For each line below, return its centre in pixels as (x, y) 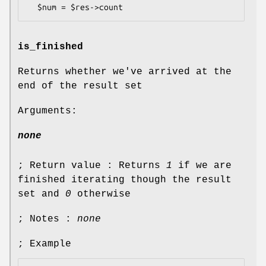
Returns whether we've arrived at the (125, 72)
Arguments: (47, 111)
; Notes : (47, 219)
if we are (202, 165)
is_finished (50, 47)
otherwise (101, 194)
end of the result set (80, 86)
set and (42, 194)
